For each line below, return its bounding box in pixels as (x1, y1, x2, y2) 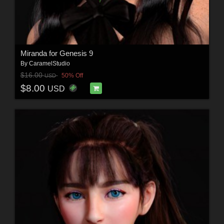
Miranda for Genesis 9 (20, 48, 93, 57)
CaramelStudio (28, 59, 70, 67)
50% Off (61, 72, 83, 79)
